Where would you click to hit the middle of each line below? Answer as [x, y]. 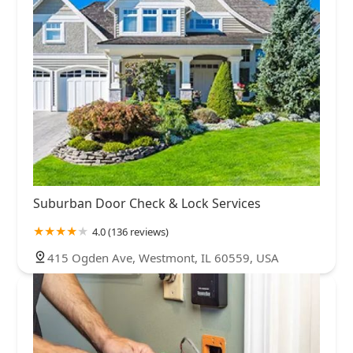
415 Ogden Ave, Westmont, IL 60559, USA [163, 258]
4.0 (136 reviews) [130, 232]
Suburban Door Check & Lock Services [147, 204]
